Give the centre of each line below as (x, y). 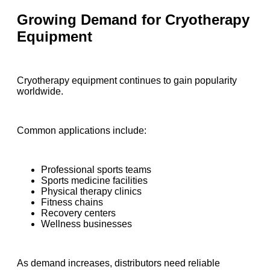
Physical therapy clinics (91, 192)
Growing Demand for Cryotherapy (133, 19)
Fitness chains (72, 202)
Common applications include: (82, 131)
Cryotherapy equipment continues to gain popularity (127, 81)
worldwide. (40, 92)
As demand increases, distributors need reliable (118, 263)
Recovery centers (78, 213)
